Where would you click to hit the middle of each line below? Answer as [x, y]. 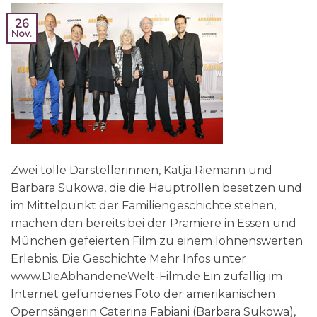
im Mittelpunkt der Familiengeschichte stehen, [143, 205]
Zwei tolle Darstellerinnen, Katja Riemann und [142, 170]
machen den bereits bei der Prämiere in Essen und [154, 223]
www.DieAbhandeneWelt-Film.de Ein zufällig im [146, 276]
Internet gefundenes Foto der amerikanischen [143, 294]
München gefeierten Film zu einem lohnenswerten [157, 241]
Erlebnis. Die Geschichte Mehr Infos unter [128, 258]
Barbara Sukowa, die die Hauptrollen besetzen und [156, 188]
